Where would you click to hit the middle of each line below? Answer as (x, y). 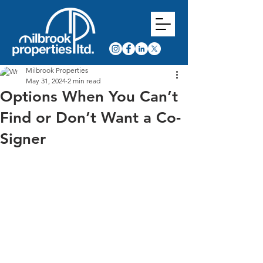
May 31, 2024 (46, 81)
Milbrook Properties (57, 70)
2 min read (84, 81)
